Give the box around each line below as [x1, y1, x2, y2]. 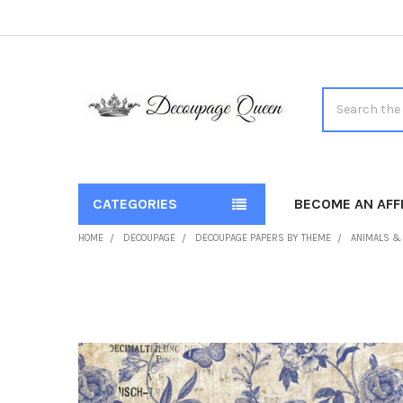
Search [321, 88, 363, 104]
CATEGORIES [92, 194, 177, 212]
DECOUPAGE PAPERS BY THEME [194, 231, 331, 244]
